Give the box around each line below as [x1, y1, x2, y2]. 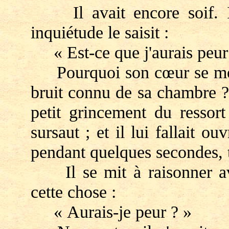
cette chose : [30, 182, 116, 201]
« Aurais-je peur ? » [30, 202, 192, 221]
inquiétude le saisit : [30, 22, 169, 42]
